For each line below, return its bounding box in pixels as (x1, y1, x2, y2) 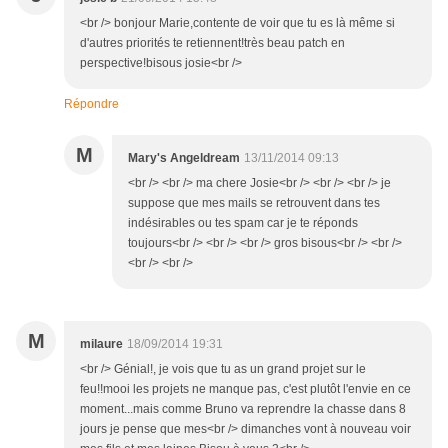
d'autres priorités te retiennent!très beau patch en (80, 36, 345, 51)
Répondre (64, 97, 119, 112)
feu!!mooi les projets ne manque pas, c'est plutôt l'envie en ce (80, 382, 411, 397)
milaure (80, 337, 123, 352)
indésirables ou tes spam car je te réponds (128, 216, 358, 231)
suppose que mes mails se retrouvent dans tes (128, 196, 380, 211)
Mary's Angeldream (128, 151, 240, 166)
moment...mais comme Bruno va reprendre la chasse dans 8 (80, 402, 406, 417)
